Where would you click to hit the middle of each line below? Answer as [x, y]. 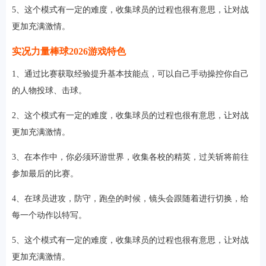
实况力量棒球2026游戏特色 [69, 51]
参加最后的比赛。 [45, 173]
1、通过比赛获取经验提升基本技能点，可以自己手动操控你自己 [130, 74]
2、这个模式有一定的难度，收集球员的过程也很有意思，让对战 [130, 115]
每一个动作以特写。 [49, 215]
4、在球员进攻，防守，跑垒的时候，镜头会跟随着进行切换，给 [130, 198]
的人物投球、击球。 [49, 90]
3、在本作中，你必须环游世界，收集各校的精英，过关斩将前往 [130, 157]
